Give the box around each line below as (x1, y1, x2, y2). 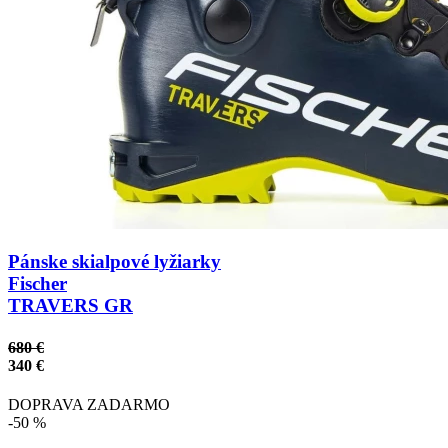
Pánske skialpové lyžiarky (8, 251, 221, 273)
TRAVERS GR (8, 295, 133, 317)
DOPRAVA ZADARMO (8, 395, 170, 413)
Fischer (8, 273, 67, 295)
